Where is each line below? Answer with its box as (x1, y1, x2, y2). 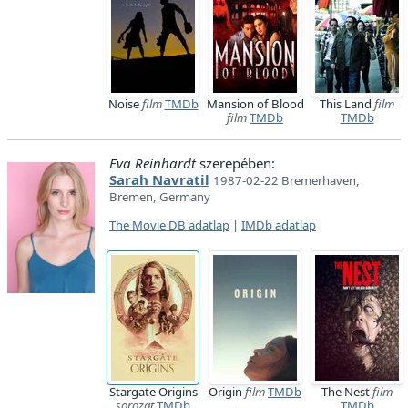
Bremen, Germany (109, 189, 210, 205)
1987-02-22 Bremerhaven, (213, 172, 360, 189)
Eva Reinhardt (109, 154, 196, 172)
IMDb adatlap (241, 217, 316, 233)
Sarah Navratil (109, 170, 209, 189)
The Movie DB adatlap (109, 217, 229, 233)
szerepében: (196, 154, 275, 172)
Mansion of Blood (206, 96, 304, 112)
